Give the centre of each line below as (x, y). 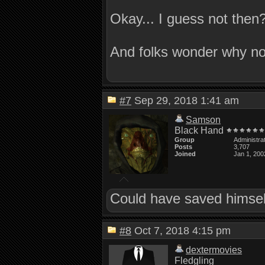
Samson (203, 120)
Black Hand (199, 130)
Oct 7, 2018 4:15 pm (186, 231)
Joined (185, 154)
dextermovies (214, 250)
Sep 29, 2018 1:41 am (190, 101)
